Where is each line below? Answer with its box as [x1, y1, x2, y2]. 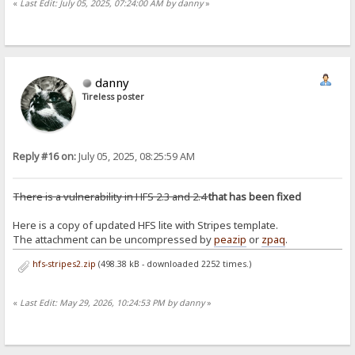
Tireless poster [82, 90, 145, 102]
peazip [214, 231, 247, 246]
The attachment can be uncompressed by [13, 231, 215, 246]
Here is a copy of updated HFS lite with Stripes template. [13, 217, 279, 232]
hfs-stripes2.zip [29, 258, 96, 269]
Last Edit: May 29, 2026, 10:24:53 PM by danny [20, 296, 205, 308]
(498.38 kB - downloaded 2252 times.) [95, 258, 251, 269]
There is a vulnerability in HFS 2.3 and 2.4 [13, 189, 209, 204]
